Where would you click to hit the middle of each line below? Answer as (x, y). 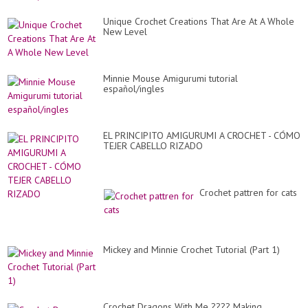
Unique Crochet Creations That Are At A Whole (199, 22)
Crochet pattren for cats (248, 193)
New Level (125, 32)
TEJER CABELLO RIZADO (153, 146)
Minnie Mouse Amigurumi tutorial (170, 79)
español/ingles (134, 89)
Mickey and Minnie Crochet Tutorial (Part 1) (191, 250)
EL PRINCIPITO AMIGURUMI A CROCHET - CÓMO (202, 136)
